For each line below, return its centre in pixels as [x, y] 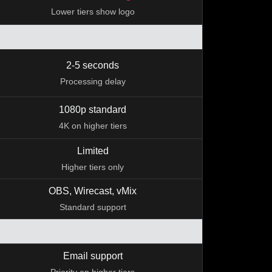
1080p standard [93, 110]
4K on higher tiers [93, 126]
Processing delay [93, 81]
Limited [93, 151]
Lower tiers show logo [93, 12]
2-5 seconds [93, 65]
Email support [93, 256]
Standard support [93, 207]
